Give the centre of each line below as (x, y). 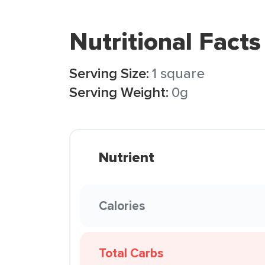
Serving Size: (109, 73)
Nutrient (127, 157)
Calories (122, 206)
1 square (178, 73)
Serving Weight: (119, 92)
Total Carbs (131, 253)
